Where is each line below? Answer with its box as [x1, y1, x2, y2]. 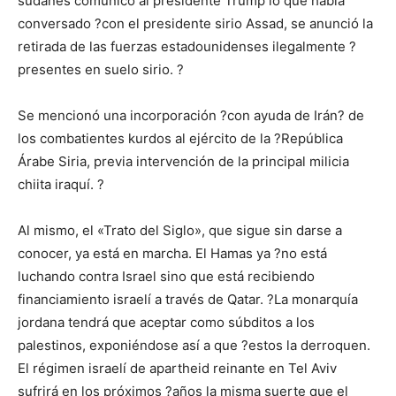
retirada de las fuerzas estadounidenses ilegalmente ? [18, 38, 356, 56]
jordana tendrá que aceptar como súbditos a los [18, 314, 315, 331]
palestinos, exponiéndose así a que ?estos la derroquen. [18, 337, 370, 354]
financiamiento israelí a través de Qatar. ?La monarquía [18, 291, 358, 308]
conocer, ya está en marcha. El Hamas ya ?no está [18, 245, 327, 263]
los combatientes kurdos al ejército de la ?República [18, 130, 343, 148]
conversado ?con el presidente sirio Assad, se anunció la [18, 15, 373, 33]
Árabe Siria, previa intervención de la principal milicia [18, 153, 349, 171]
